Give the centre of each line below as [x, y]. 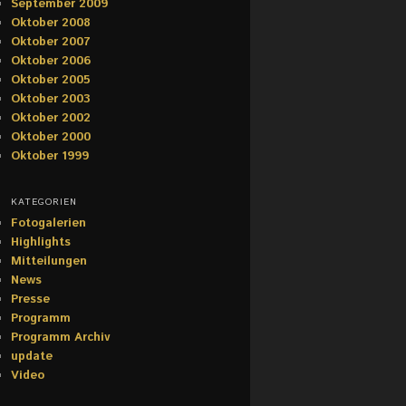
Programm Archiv [60, 337]
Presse [30, 299]
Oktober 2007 [51, 43]
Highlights [41, 242]
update [32, 356]
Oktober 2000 [51, 138]
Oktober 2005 [51, 81]
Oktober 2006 [51, 62]
